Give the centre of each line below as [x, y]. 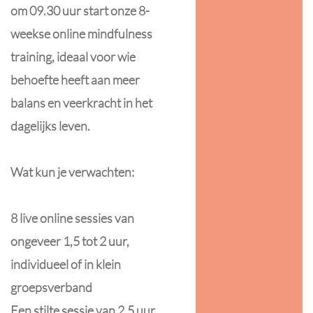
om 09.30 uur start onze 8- [80, 10]
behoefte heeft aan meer [75, 80]
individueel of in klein [66, 264]
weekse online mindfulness [81, 34]
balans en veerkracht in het [81, 103]
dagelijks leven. [50, 126]
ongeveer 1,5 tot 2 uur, [70, 241]
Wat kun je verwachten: [72, 172]
